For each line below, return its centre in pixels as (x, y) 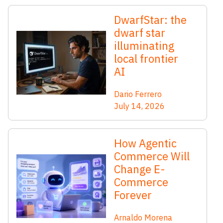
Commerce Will (152, 156)
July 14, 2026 (139, 106)
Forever (133, 195)
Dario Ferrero (138, 94)
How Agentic (145, 143)
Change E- (140, 169)
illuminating (144, 45)
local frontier (146, 58)
